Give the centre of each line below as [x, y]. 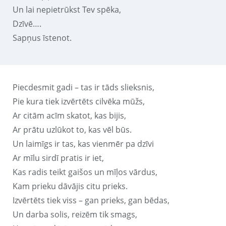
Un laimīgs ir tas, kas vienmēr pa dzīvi [83, 144]
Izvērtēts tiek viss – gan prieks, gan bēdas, [91, 200]
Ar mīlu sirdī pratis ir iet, [58, 158]
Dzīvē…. [27, 23]
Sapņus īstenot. [42, 38]
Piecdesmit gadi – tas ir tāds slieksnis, [83, 87]
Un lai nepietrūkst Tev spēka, [67, 9]
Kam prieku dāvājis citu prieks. [70, 186]
